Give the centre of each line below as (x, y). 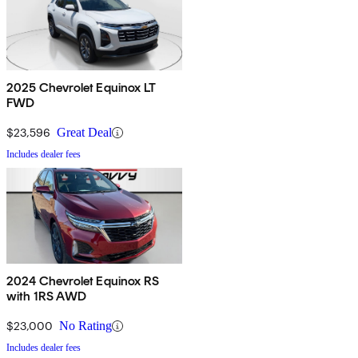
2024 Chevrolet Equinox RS (83, 281)
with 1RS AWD (46, 296)
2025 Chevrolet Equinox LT (81, 88)
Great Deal (84, 133)
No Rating (86, 326)
